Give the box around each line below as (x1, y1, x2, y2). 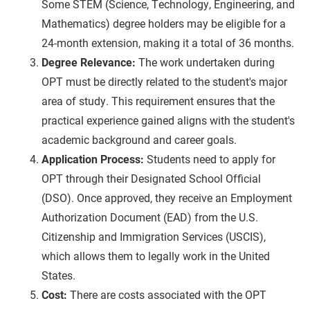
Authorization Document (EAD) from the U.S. (42, 210, 258, 225)
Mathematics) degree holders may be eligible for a (42, 16, 286, 31)
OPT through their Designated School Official (42, 171, 261, 186)
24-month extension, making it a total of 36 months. (42, 35, 294, 51)
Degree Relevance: (42, 55, 136, 70)
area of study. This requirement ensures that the (42, 93, 275, 109)
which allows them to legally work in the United (42, 248, 270, 264)
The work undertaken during (138, 55, 275, 70)
